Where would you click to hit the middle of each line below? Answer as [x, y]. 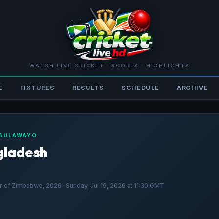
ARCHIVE [192, 88]
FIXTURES [37, 88]
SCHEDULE [140, 88]
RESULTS [88, 88]
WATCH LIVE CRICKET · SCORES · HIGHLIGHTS [109, 65]
